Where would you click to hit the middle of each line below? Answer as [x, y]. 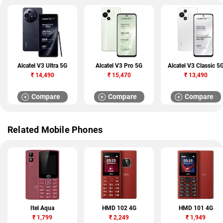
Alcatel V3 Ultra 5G [42, 66]
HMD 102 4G [119, 208]
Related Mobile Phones [55, 130]
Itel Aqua [42, 208]
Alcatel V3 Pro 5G [119, 66]
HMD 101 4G [196, 208]
